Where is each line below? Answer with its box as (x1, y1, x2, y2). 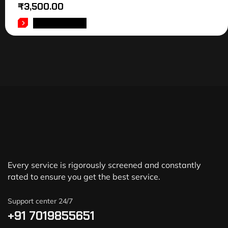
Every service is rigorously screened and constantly (8, 160, 201, 170)
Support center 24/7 (8, 196, 73, 206)
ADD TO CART (33, 18, 87, 29)
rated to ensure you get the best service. (8, 172, 160, 182)
